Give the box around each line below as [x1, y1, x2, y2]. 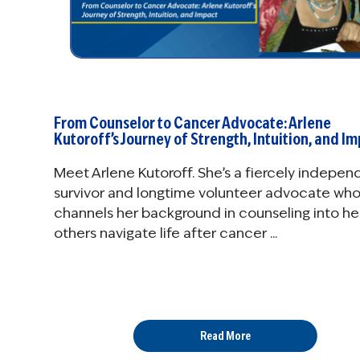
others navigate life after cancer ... [54, 224, 277, 243]
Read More [199, 329, 251, 343]
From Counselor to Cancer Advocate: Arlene [54, 112, 331, 134]
